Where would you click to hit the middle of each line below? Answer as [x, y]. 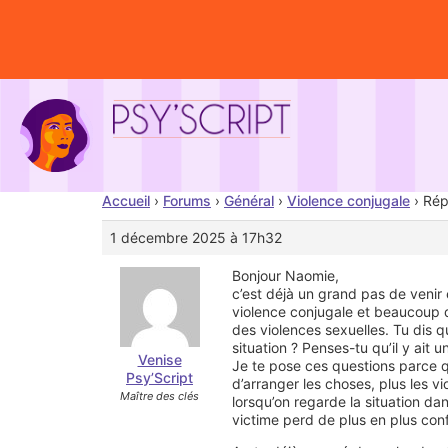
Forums [187, 200]
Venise [159, 359]
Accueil [126, 200]
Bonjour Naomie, [285, 275]
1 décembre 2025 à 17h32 [196, 237]
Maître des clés [159, 395]
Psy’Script [159, 377]
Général [249, 200]
